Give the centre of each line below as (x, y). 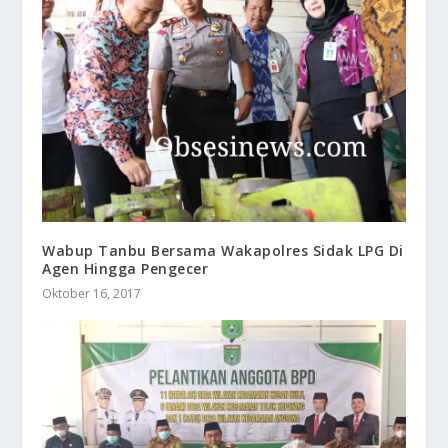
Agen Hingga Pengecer (127, 268)
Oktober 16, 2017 (92, 293)
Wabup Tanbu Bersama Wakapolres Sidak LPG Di (223, 250)
